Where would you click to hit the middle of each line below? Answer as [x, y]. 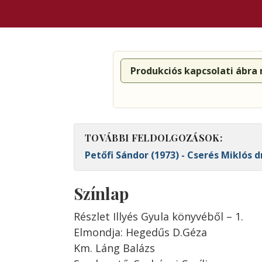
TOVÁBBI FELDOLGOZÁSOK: [154, 138]
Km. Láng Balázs [114, 248]
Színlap [101, 194]
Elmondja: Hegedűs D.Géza [140, 232]
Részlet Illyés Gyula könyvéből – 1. [158, 217]
